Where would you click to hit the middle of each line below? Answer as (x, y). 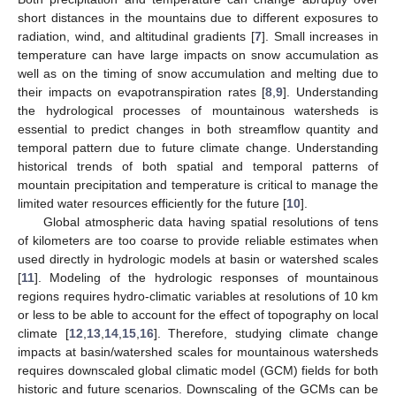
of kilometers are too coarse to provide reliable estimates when (198, 240)
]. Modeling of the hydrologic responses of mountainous (206, 277)
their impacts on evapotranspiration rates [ (142, 91)
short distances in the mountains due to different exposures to (198, 17)
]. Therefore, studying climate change (266, 333)
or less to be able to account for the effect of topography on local (198, 314)
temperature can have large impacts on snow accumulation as (198, 54)
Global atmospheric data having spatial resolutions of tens (210, 221)
